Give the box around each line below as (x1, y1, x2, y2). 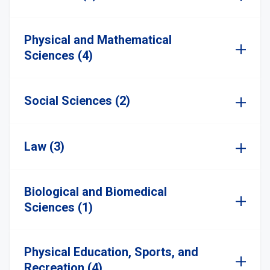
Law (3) (24, 139, 64, 154)
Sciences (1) (24, 200, 93, 215)
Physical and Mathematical (24, 33, 172, 47)
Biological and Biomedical (24, 184, 167, 199)
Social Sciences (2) (24, 93, 130, 108)
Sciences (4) (24, 48, 93, 63)
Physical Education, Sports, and (24, 245, 198, 259)
